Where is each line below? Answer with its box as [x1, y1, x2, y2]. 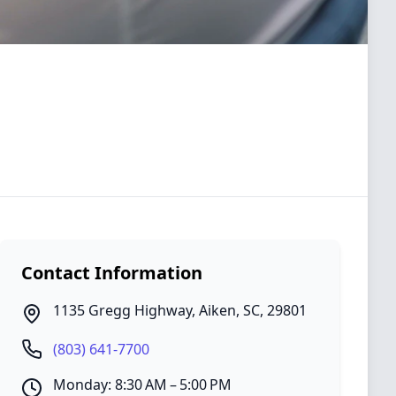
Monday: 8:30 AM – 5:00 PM [53, 375, 232, 394]
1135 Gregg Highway [53, 301, 192, 320]
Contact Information [21, 261, 202, 285]
